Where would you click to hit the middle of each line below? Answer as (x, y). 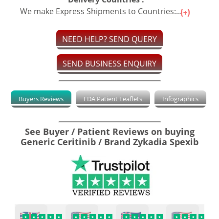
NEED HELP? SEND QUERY (109, 39)
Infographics (180, 99)
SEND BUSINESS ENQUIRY (109, 64)
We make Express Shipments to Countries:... (102, 11)
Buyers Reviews (41, 99)
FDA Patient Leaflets (113, 99)
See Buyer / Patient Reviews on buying (109, 132)
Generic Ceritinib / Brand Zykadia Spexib (109, 142)
